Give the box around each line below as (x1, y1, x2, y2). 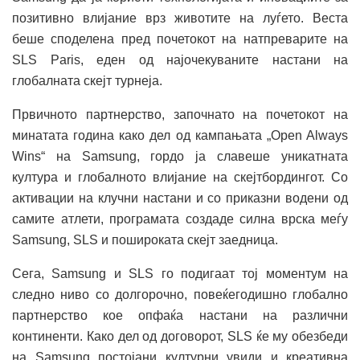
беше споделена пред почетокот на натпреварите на (12, 32, 348, 47)
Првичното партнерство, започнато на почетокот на (12, 108, 348, 122)
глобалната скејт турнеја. (12, 74, 162, 88)
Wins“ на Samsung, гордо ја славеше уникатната (12, 149, 348, 164)
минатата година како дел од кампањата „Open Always (12, 129, 348, 143)
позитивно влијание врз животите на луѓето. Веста (12, 11, 348, 26)
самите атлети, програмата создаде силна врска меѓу (12, 212, 348, 227)
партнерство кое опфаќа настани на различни (12, 309, 348, 323)
